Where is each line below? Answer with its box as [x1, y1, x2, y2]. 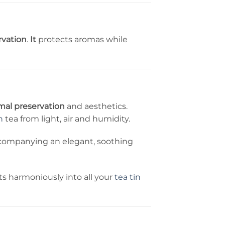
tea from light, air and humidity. [3, 114, 130, 124]
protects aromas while [36, 34, 128, 44]
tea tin [115, 172, 141, 182]
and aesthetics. [65, 101, 128, 111]
